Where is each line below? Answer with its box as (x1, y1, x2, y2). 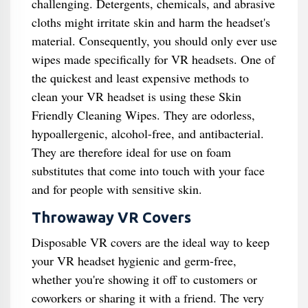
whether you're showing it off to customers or (31, 271, 257, 287)
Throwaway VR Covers (31, 209, 191, 225)
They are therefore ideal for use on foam (31, 144, 231, 160)
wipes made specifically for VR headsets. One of (31, 51, 275, 67)
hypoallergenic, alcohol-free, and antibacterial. (31, 125, 264, 142)
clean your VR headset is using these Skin (31, 88, 241, 104)
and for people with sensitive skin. (31, 181, 202, 197)
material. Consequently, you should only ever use (31, 32, 277, 49)
